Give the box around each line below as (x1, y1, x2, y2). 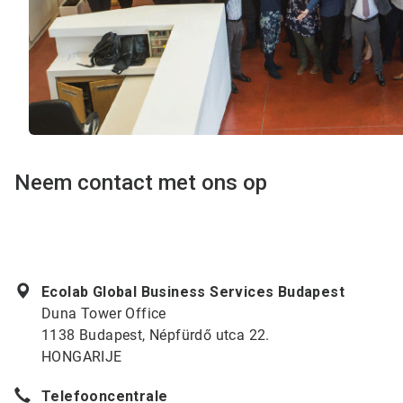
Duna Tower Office (41, 305, 166, 323)
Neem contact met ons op (14, 170, 267, 196)
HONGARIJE (41, 348, 122, 366)
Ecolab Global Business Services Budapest (41, 283, 345, 301)
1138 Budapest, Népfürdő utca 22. (41, 327, 270, 345)
